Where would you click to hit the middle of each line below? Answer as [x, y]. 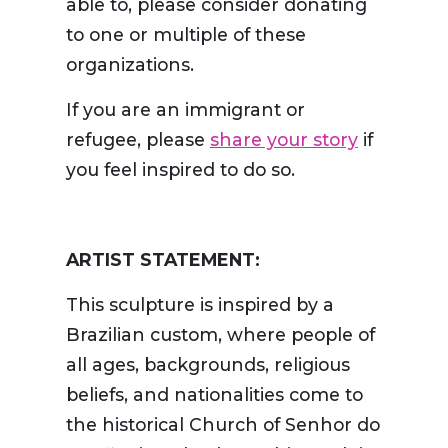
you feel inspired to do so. [183, 170]
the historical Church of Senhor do [223, 425]
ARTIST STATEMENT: [163, 260]
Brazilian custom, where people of [220, 335]
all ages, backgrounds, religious [208, 365]
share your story [284, 140]
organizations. [130, 65]
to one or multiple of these [186, 35]
